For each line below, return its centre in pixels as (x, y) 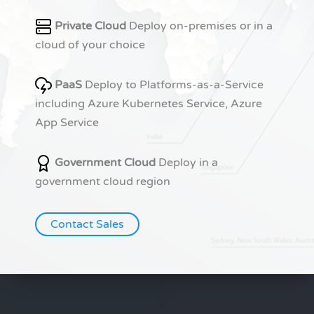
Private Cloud (90, 26)
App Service (67, 123)
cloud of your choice (90, 45)
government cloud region (103, 182)
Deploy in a (187, 163)
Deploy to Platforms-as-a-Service (173, 85)
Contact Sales (87, 225)
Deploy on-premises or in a (199, 26)
